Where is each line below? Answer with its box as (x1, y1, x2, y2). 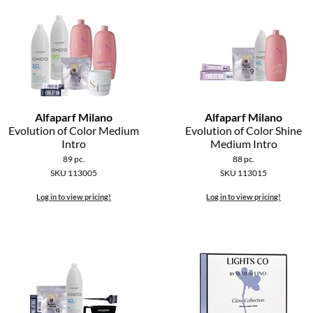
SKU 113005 (50, 168, 98, 179)
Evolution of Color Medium (8, 124, 140, 138)
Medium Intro (210, 137, 277, 151)
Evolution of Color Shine (185, 124, 303, 138)
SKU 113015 (220, 168, 268, 179)
